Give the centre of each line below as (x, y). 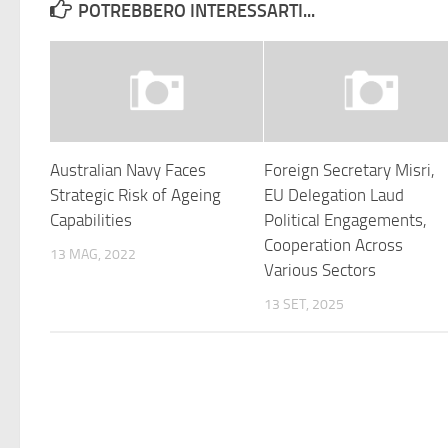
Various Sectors (320, 269)
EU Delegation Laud (334, 194)
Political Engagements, (346, 219)
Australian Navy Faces (128, 169)
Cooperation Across (334, 244)
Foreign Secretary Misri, (350, 169)
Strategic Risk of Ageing (135, 194)
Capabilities (91, 219)
